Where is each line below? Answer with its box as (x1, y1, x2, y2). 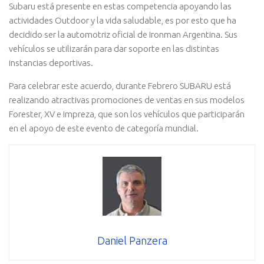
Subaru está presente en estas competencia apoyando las (9, 1, 232, 12)
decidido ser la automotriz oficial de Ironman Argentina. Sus (9, 29, 237, 40)
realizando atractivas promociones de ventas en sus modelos (9, 95, 245, 105)
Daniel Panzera (97, 235, 167, 247)
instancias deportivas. (9, 58, 93, 68)
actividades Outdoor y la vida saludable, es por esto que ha (9, 15, 236, 26)
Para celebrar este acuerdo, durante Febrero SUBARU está (9, 81, 231, 91)
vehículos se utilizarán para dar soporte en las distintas (9, 44, 219, 54)
